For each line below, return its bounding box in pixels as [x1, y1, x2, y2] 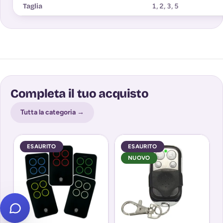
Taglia [23, 1, 42, 10]
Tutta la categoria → [20, 108, 84, 116]
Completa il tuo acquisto [10, 86, 149, 101]
